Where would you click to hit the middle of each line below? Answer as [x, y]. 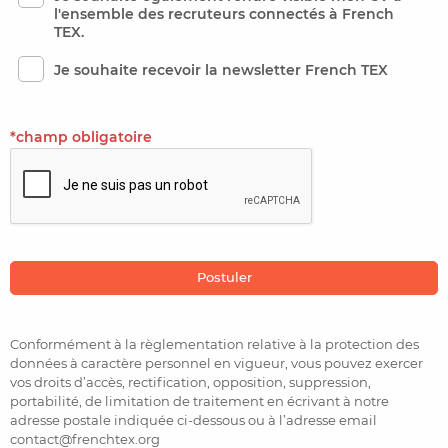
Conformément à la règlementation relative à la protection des [214, 343]
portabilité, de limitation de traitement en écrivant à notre [199, 400]
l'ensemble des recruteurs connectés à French [224, 13]
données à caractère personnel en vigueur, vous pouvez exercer [216, 362]
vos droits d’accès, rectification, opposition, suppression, [190, 381]
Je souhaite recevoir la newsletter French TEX [221, 69]
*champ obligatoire [81, 136]
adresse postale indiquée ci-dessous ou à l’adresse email [193, 419]
